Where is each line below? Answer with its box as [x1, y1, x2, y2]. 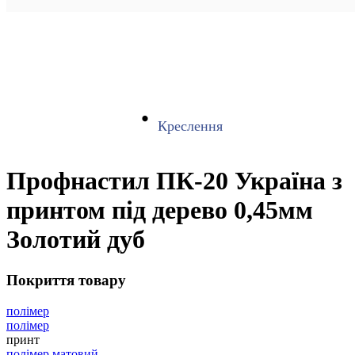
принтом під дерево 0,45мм [6, 196, 313, 225]
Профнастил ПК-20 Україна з [6, 166, 342, 196]
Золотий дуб [6, 225, 145, 254]
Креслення [158, 118, 223, 135]
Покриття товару [6, 271, 126, 288]
